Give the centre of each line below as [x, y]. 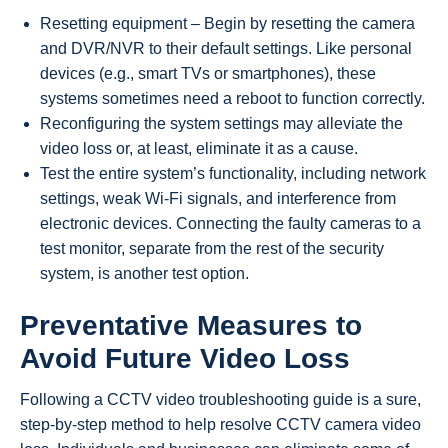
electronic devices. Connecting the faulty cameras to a [230, 224]
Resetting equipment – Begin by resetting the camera [227, 24]
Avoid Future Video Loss [185, 358]
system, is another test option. [144, 274]
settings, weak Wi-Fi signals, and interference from [218, 199]
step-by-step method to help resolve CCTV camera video [220, 424]
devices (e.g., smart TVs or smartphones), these [208, 74]
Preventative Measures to [191, 325]
